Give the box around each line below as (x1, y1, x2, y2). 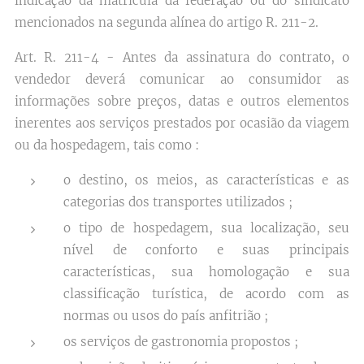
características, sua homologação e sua (63, 264, 349, 279)
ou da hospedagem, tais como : (15, 137, 199, 153)
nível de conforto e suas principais (63, 242, 349, 258)
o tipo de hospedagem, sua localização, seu (63, 220, 349, 236)
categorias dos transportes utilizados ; (63, 194, 292, 210)
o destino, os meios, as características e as (63, 172, 349, 188)
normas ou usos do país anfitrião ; (63, 308, 268, 323)
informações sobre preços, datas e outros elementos (15, 93, 349, 109)
